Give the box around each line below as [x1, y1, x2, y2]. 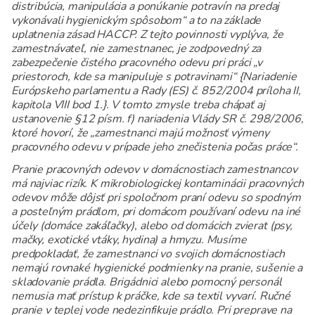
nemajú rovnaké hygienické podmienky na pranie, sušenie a [11, 260, 303, 276]
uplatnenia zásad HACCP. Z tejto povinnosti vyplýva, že [11, 27, 283, 43]
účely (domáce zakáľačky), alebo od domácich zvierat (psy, [11, 218, 292, 234]
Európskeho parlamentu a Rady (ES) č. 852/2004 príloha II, [11, 83, 301, 99]
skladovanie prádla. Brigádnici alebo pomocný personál [11, 274, 282, 290]
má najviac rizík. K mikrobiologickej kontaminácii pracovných [11, 176, 304, 192]
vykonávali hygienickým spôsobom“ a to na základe [11, 13, 262, 29]
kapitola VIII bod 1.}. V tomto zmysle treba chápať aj [11, 97, 265, 113]
